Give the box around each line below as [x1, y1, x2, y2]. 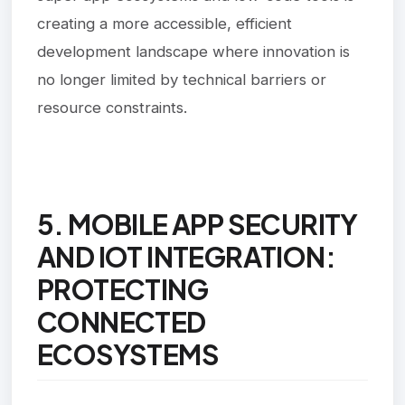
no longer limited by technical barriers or [37, 70, 326, 89]
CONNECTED [37, 304, 206, 339]
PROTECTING [37, 271, 208, 306]
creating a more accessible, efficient [37, 14, 292, 33]
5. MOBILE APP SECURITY [37, 206, 358, 241]
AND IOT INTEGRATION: [37, 239, 335, 274]
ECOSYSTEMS [37, 336, 219, 372]
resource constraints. [37, 98, 187, 117]
